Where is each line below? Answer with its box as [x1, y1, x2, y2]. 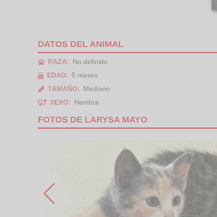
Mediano [83, 85, 110, 93]
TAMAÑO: [48, 85, 80, 93]
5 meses [72, 71, 98, 79]
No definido [73, 58, 108, 65]
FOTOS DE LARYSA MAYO [38, 115, 147, 124]
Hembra [74, 98, 99, 106]
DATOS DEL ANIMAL [38, 39, 124, 49]
